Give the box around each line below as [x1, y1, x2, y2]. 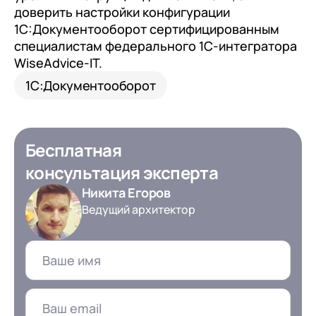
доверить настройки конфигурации [14, 3, 230, 20]
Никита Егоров [82, 183, 170, 201]
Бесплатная [25, 138, 121, 162]
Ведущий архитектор [82, 201, 195, 217]
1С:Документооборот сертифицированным [14, 20, 279, 37]
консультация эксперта [25, 160, 218, 184]
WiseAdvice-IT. [14, 54, 102, 71]
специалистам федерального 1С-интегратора [14, 37, 297, 54]
